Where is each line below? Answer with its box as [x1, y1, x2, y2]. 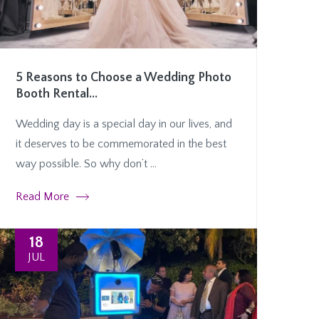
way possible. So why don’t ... [16, 157, 157, 171]
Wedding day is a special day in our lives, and [16, 117, 232, 131]
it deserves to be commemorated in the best [16, 137, 226, 151]
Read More [16, 190, 69, 204]
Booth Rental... [16, 87, 98, 102]
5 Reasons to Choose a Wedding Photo [16, 70, 231, 85]
